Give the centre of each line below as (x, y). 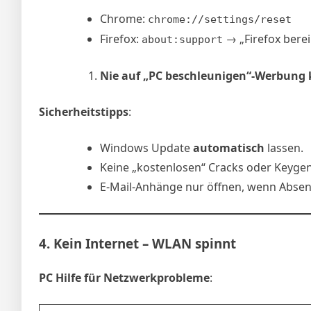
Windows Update (146, 148)
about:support (182, 39)
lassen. (284, 148)
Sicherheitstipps (84, 111)
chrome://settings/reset (220, 19)
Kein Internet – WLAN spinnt (145, 243)
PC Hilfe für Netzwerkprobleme (124, 277)
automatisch (229, 148)
